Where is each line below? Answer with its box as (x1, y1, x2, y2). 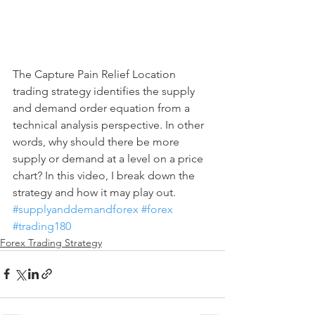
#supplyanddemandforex (13, 202, 139, 216)
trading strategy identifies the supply (13, 84, 198, 98)
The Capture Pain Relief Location (13, 67, 179, 81)
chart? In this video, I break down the (13, 168, 198, 182)
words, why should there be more (13, 134, 182, 148)
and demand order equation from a (13, 101, 193, 115)
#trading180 (13, 219, 71, 233)
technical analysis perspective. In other (13, 117, 207, 131)
